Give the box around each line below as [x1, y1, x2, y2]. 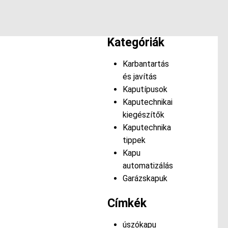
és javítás [122, 72, 157, 82]
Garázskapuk [122, 174, 167, 184]
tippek [122, 135, 146, 146]
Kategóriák [107, 36, 164, 50]
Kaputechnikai [122, 97, 173, 107]
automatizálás [122, 161, 173, 171]
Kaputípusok [122, 84, 167, 95]
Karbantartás [122, 59, 169, 69]
